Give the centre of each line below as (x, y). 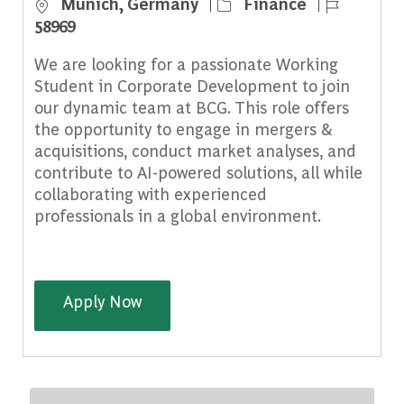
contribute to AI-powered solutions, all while (198, 172)
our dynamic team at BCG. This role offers (191, 107)
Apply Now (102, 301)
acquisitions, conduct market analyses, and (195, 151)
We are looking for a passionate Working (186, 64)
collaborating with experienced (150, 194)
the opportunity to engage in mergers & (183, 129)
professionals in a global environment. (177, 216)
